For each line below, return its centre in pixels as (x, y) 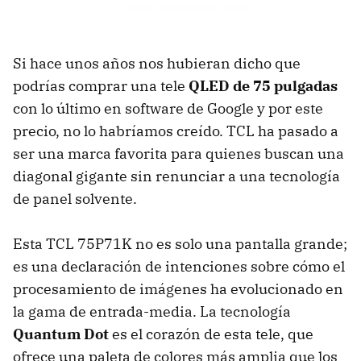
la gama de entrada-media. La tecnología (152, 312)
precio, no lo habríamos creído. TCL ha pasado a (176, 131)
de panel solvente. (75, 199)
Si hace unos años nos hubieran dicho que (157, 64)
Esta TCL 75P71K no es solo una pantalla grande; (180, 244)
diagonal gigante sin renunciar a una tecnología (176, 176)
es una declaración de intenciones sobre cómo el (179, 267)
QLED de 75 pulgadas (263, 86)
